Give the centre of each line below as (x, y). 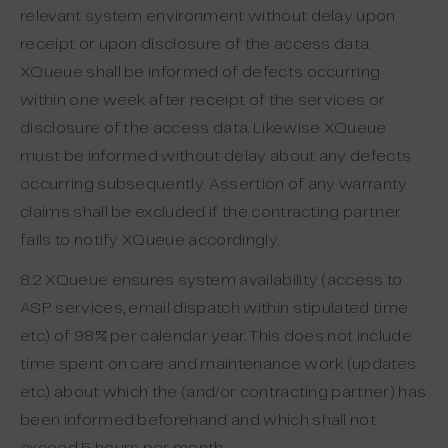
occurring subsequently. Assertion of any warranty (214, 184)
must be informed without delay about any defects (216, 156)
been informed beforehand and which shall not (198, 420)
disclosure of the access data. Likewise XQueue (203, 128)
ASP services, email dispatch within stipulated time (214, 308)
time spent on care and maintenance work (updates (218, 364)
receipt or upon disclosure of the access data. (195, 44)
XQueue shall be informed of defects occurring (200, 72)
